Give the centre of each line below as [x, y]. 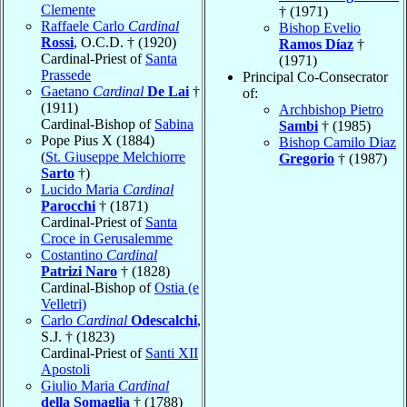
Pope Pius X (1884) [98, 140]
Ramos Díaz [316, 44]
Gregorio [307, 158]
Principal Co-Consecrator [315, 76]
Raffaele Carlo [84, 25]
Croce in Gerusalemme [107, 238]
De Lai [168, 91]
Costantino [74, 254]
